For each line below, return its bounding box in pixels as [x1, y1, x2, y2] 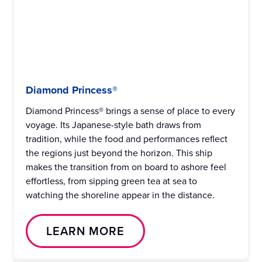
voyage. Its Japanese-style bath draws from [26, 118, 201, 132]
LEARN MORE [46, 222, 125, 240]
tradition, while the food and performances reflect [26, 132, 227, 146]
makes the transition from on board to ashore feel [26, 160, 226, 174]
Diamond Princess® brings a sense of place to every [26, 104, 235, 118]
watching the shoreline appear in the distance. [26, 188, 215, 202]
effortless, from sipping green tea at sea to [26, 174, 197, 188]
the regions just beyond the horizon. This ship [26, 146, 212, 160]
